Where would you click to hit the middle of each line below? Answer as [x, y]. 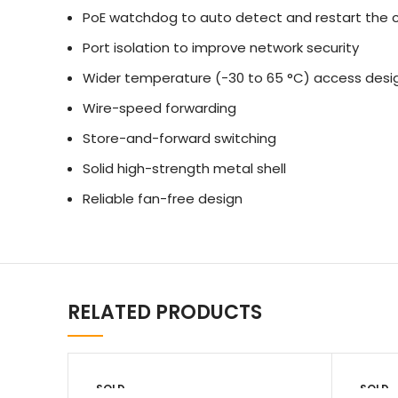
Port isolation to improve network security [221, 48]
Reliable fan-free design [163, 199]
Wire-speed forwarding [159, 108]
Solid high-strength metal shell [184, 168]
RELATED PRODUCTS [165, 312]
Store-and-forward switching [179, 138]
